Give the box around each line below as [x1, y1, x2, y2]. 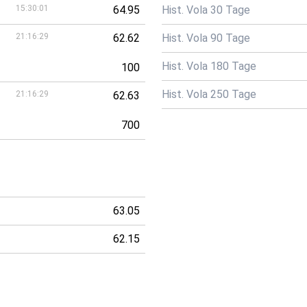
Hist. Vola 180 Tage [162, 60, 256, 73]
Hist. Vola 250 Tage [162, 88, 256, 101]
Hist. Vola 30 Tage [162, 3, 250, 16]
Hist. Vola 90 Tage [162, 32, 250, 45]
